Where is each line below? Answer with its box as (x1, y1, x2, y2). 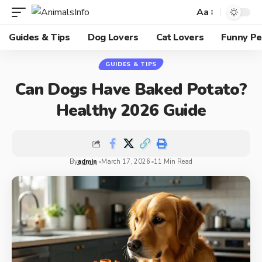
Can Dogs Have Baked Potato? (15, 78, 247, 101)
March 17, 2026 (101, 157, 150, 166)
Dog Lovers (87, 31, 139, 44)
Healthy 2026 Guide (56, 99, 206, 122)
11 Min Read (154, 157, 193, 166)
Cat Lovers (156, 31, 204, 44)
